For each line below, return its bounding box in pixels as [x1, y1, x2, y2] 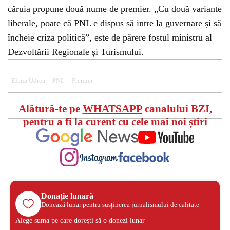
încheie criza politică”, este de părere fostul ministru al [8, 32, 212, 43]
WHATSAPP [82, 103, 142, 115]
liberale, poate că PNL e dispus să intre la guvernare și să [8, 18, 221, 28]
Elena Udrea [11, 77, 45, 84]
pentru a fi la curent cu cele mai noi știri [23, 116, 207, 128]
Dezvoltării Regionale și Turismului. [8, 47, 144, 57]
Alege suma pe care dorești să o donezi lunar [15, 216, 145, 224]
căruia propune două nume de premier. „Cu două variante [8, 4, 222, 14]
